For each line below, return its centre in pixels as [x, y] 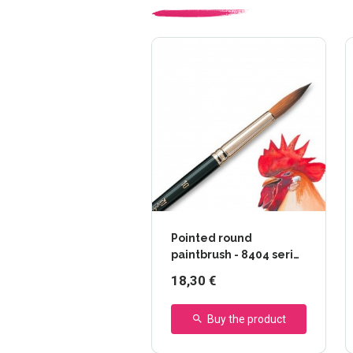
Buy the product [246, 320]
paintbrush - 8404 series [239, 255]
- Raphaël [199, 271]
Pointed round [212, 238]
